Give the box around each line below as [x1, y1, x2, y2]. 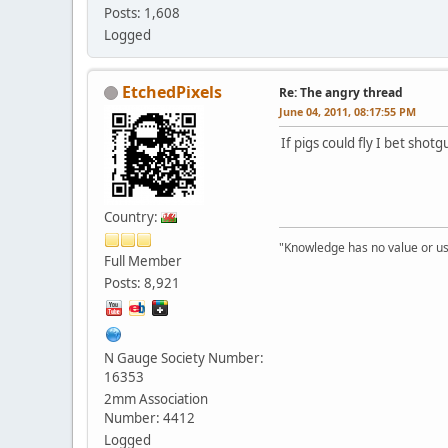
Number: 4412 [104, 408, 195, 427]
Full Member [104, 251, 182, 270]
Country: [104, 207, 161, 226]
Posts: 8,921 [104, 273, 180, 292]
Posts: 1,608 [104, 3, 180, 22]
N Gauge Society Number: [104, 348, 264, 367]
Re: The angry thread [279, 83, 403, 101]
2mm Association [104, 389, 208, 408]
